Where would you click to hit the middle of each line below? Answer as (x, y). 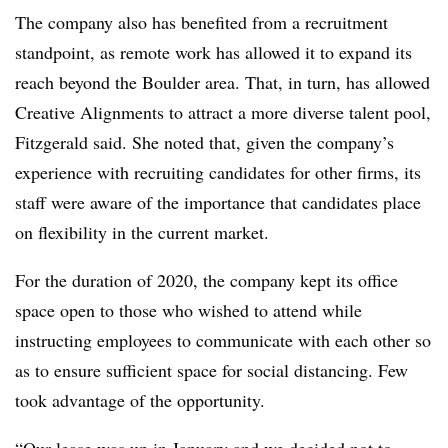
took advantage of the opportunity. (140, 399)
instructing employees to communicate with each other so (223, 339)
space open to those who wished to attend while (188, 309)
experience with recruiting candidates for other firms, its (218, 171)
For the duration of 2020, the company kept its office (206, 279)
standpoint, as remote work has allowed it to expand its (213, 51)
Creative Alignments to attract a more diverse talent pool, (223, 111)
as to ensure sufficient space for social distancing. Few (211, 369)
